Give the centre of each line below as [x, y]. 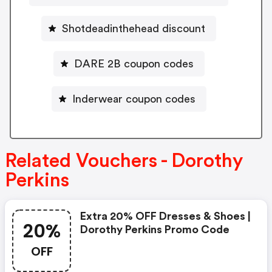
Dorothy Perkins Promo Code [155, 229]
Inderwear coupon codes [134, 99]
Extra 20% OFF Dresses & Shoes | [165, 216]
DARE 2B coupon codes [134, 63]
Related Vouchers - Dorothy [124, 161]
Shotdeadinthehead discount [134, 28]
